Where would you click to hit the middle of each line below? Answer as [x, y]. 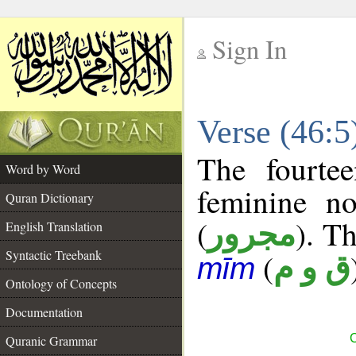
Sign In [250, 49]
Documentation [44, 312]
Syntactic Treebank [54, 255]
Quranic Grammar [51, 341]
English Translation [54, 226]
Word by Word [43, 169]
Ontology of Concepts [61, 283]
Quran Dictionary [50, 197]
